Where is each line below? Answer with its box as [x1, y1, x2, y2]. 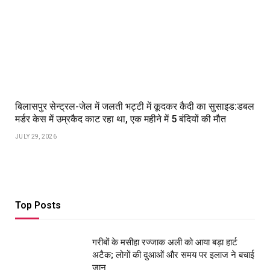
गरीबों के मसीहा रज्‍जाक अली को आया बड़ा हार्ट [92, 236, 237, 248]
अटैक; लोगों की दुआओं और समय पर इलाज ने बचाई [92, 249, 254, 260]
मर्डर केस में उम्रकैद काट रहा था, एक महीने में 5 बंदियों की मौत [15, 113, 226, 125]
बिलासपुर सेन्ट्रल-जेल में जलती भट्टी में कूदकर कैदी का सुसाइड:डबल [15, 100, 254, 112]
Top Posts [15, 199, 61, 211]
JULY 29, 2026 [15, 133, 57, 140]
